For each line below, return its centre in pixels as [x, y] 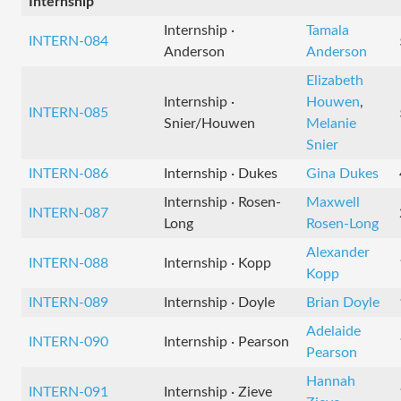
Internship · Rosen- [222, 202]
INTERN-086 [68, 174]
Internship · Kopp [218, 263]
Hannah [331, 381]
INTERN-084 [68, 41]
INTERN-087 [68, 213]
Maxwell [333, 202]
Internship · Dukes [221, 174]
